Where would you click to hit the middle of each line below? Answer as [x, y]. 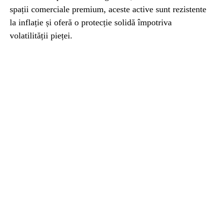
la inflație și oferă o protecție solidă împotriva [91, 22]
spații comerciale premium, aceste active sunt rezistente [108, 9]
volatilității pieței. [41, 36]
